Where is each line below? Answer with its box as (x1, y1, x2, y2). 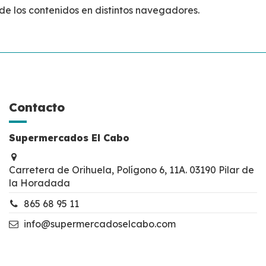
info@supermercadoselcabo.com (23, 218, 176, 230)
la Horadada (9, 177, 70, 189)
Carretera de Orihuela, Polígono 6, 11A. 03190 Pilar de (9, 164, 254, 176)
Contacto (9, 100, 65, 115)
